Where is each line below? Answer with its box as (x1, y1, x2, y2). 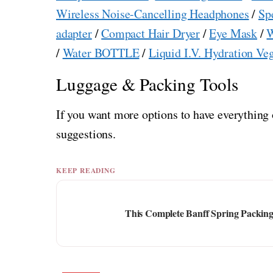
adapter (56, 25, 92, 42)
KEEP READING (56, 165, 116, 175)
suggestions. (56, 126, 116, 143)
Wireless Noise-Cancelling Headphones (56, 5, 249, 23)
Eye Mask (209, 25, 258, 42)
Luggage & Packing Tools (56, 72, 238, 96)
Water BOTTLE (62, 44, 140, 62)
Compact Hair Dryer (101, 25, 200, 42)
